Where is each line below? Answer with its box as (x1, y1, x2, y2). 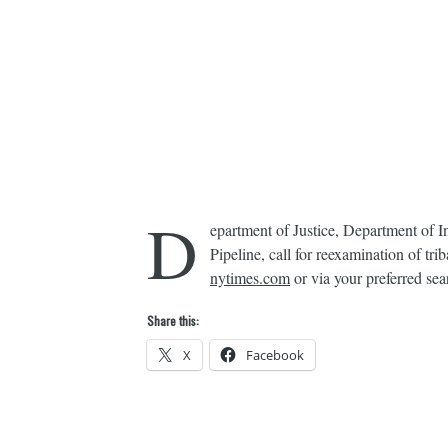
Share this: (147, 312, 199, 329)
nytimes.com (210, 267, 290, 288)
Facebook (246, 346, 304, 364)
